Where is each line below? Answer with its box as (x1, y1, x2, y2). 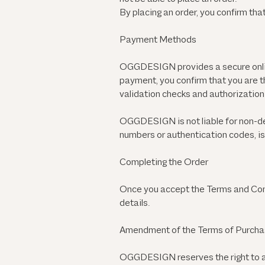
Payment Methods (119, 35, 196, 46)
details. (119, 198, 150, 209)
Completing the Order (119, 157, 208, 169)
